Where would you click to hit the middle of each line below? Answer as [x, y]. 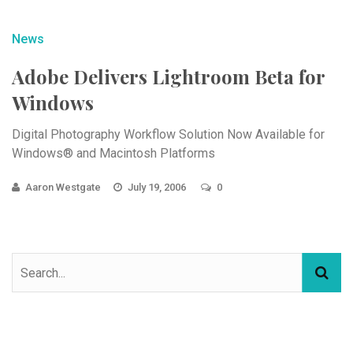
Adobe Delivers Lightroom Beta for [168, 76]
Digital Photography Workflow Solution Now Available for [168, 134]
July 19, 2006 [158, 187]
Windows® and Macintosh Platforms [113, 153]
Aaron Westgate [63, 187]
